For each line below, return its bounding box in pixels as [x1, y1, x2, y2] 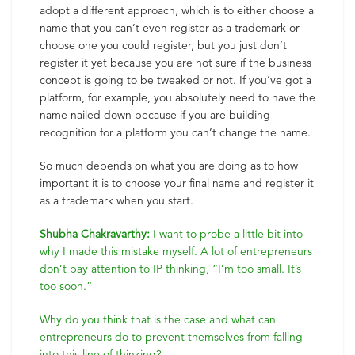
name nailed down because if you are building [40, 108, 270, 122]
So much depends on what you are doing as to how [40, 158, 298, 173]
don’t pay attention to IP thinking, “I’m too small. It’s [40, 261, 301, 276]
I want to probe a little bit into [150, 227, 303, 241]
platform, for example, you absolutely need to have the [40, 90, 315, 105]
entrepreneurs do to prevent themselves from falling [40, 330, 303, 344]
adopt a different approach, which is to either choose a [40, 3, 314, 17]
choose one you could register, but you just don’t [40, 38, 287, 52]
